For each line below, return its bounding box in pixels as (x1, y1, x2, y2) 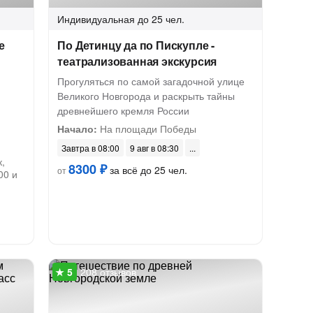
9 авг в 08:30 (130, 142, 180, 154)
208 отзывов (80, 265, 137, 279)
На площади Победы (97, 122, 197, 136)
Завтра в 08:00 (61, 142, 120, 154)
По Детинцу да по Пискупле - (57, 37, 214, 53)
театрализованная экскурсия (57, 53, 217, 69)
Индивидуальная (57, 12, 136, 26)
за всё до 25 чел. (107, 163, 188, 177)
